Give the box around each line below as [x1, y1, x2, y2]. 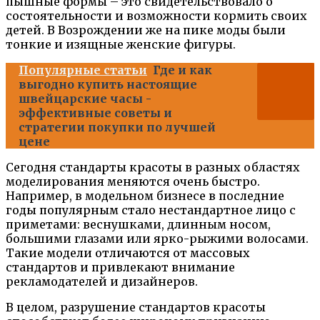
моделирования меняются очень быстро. [6, 174, 260, 189]
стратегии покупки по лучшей [19, 119, 216, 134]
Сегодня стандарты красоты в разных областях [6, 159, 300, 174]
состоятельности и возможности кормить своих [6, 8, 307, 23]
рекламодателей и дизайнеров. [6, 274, 198, 289]
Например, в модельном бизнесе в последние [6, 188, 284, 203]
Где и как [153, 62, 212, 77]
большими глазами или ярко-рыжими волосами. [6, 231, 309, 246]
